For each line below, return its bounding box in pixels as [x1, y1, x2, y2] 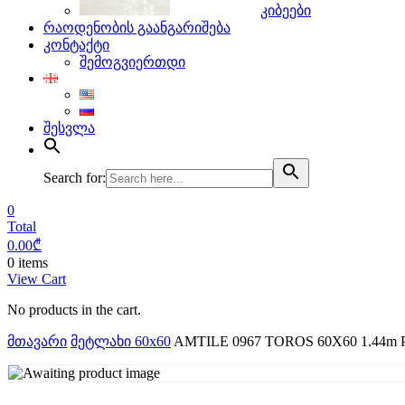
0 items [7, 255, 48, 270]
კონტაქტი [43, 37, 109, 52]
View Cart [7, 271, 66, 287]
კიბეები [260, 3, 311, 18]
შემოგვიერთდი [80, 54, 185, 70]
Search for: [43, 170, 106, 185]
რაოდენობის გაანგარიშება [43, 20, 231, 35]
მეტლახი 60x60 [71, 334, 171, 349]
